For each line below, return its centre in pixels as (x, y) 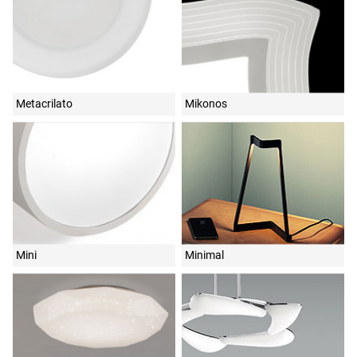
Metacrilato (44, 104)
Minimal (204, 255)
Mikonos (206, 104)
